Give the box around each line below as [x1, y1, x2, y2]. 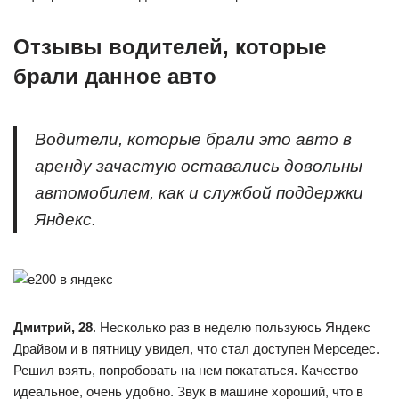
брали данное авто [13, 64, 216, 88]
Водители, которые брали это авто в [35, 130, 352, 149]
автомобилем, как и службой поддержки [35, 183, 363, 202]
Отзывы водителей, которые [13, 35, 326, 59]
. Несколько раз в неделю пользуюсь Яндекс [93, 320, 370, 335]
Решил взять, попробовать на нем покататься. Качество [13, 362, 358, 378]
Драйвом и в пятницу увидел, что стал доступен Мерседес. [13, 341, 379, 356]
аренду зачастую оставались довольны [35, 157, 362, 175]
